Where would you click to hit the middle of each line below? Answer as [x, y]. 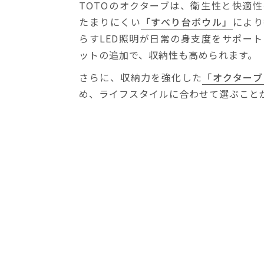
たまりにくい [110, 22]
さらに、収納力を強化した [141, 77]
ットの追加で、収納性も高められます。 [169, 55]
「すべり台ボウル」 [187, 22]
